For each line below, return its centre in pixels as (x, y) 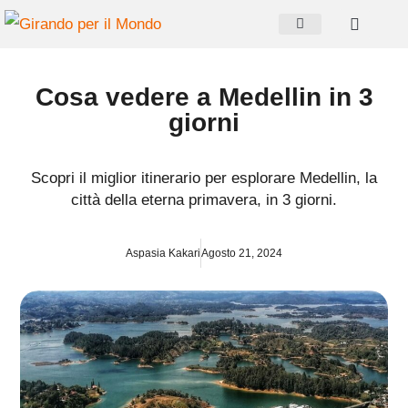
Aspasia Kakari (163, 254)
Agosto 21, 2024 (242, 254)
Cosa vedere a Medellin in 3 (204, 97)
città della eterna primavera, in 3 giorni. (204, 200)
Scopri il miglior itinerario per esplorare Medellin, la (204, 178)
